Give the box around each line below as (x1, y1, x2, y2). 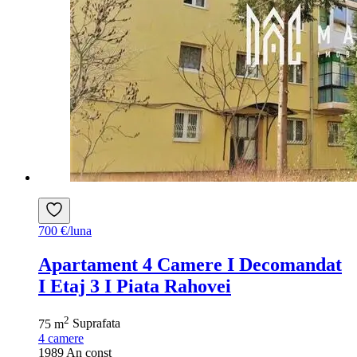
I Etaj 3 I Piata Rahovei (38, 276, 231, 297)
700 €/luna (38, 224, 92, 238)
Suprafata (73, 316, 120, 331)
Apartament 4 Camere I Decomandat (38, 254, 342, 276)
